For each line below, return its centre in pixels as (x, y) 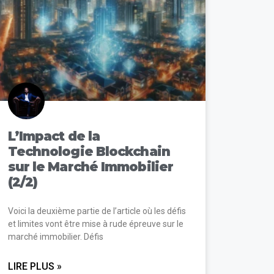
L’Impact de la (54, 136)
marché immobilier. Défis (55, 236)
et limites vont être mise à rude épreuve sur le (95, 224)
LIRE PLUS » (35, 266)
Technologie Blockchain (89, 151)
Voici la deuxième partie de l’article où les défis (97, 211)
